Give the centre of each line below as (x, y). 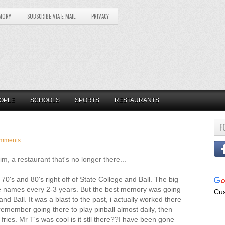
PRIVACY (100, 16)
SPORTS (87, 100)
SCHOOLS (45, 100)
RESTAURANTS (137, 100)
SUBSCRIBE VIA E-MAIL (51, 16)
